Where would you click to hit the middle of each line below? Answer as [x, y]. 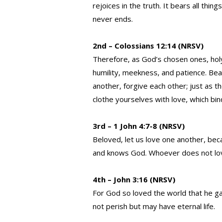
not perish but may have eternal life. [154, 206]
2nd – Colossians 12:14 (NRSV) [148, 46]
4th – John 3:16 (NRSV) [134, 180]
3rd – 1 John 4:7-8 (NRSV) [139, 126]
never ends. [113, 19]
